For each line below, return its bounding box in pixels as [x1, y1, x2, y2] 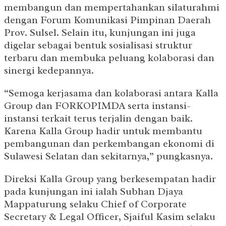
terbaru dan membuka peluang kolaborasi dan [4, 51, 214, 65]
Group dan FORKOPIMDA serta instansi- [4, 99, 191, 112]
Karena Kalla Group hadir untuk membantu [4, 125, 202, 138]
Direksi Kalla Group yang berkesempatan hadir [4, 173, 216, 186]
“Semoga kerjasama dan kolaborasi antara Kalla [4, 87, 218, 100]
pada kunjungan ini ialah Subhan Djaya [4, 185, 183, 198]
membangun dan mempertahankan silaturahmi [4, 1, 219, 14]
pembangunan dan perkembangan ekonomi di [4, 137, 214, 150]
